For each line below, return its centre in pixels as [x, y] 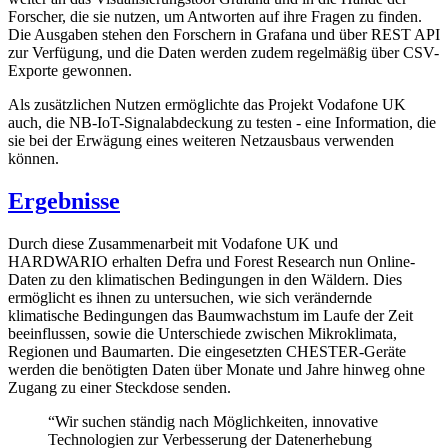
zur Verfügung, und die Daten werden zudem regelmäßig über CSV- [223, 52]
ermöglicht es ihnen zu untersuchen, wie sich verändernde [190, 297]
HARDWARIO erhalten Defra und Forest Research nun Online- [211, 261]
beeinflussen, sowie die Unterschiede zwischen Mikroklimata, [202, 333]
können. [33, 158]
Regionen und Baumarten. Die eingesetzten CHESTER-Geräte [207, 351]
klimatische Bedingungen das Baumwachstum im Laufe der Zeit [210, 315]
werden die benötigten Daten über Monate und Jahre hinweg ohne [216, 369]
